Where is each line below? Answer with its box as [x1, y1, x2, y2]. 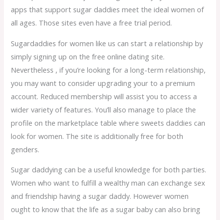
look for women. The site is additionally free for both [11, 131, 184, 141]
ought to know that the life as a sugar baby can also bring [11, 204, 201, 215]
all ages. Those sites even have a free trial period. [11, 18, 172, 28]
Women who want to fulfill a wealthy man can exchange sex [11, 178, 206, 188]
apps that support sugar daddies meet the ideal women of [11, 4, 204, 15]
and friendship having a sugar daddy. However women [11, 191, 189, 201]
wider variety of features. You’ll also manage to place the [11, 104, 196, 114]
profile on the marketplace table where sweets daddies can [11, 117, 206, 128]
